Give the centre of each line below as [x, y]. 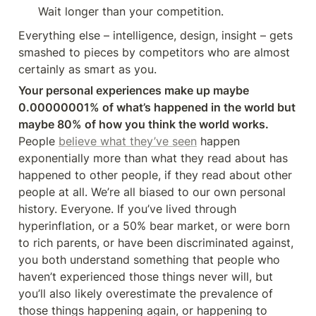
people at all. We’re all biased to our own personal [152, 192]
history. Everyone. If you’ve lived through [127, 209]
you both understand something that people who [149, 260]
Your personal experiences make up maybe [134, 90]
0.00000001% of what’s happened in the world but [157, 107]
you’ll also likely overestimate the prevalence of [146, 293]
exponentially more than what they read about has [153, 158]
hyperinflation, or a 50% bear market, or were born [154, 226]
